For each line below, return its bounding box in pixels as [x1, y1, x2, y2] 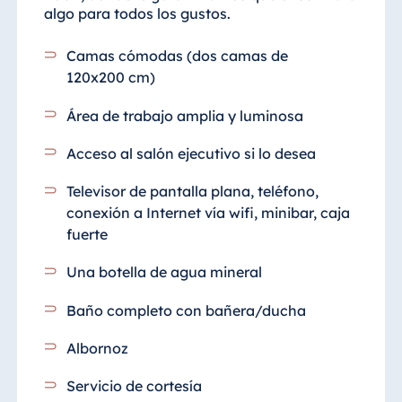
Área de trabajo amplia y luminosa [66, 106, 304, 125]
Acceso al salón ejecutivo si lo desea [66, 144, 317, 162]
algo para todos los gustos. [43, 4, 231, 23]
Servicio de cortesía [66, 377, 203, 396]
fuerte [66, 225, 109, 244]
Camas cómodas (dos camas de [66, 47, 289, 66]
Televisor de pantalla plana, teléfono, [66, 182, 319, 201]
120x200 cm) [66, 68, 156, 87]
